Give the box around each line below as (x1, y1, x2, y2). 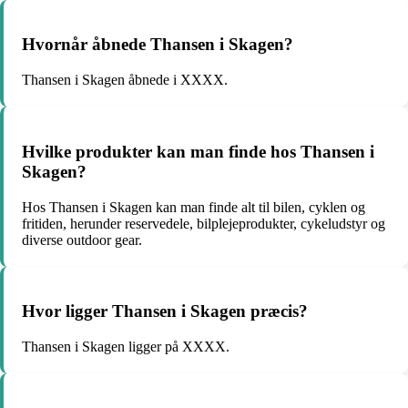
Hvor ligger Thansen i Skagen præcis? (22, 301, 308, 321)
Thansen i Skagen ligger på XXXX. (22, 339, 229, 355)
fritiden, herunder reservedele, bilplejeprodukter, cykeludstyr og (22, 215, 385, 231)
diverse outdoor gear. (22, 231, 142, 248)
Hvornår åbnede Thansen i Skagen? (22, 35, 293, 55)
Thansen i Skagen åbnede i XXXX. (22, 72, 228, 88)
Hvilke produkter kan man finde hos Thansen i (22, 141, 374, 161)
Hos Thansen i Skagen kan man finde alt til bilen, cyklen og (22, 199, 365, 215)
